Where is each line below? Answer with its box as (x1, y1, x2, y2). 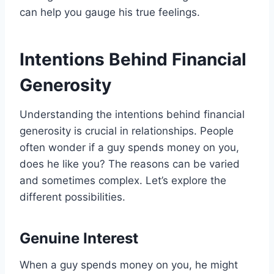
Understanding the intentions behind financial (20, 108, 245, 121)
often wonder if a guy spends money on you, (20, 141, 239, 154)
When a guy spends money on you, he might (20, 259, 238, 272)
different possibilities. (20, 191, 125, 204)
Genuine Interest (20, 229, 138, 248)
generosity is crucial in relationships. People (20, 125, 234, 138)
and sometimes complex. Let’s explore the (20, 174, 226, 187)
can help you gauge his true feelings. (20, 6, 200, 19)
